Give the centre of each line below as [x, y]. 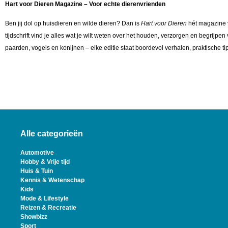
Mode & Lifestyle [45, 198]
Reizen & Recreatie [48, 207]
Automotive [37, 152]
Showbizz [34, 217]
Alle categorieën [52, 133]
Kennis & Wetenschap [52, 180]
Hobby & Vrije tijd [45, 162]
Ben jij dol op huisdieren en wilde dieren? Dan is [73, 24]
